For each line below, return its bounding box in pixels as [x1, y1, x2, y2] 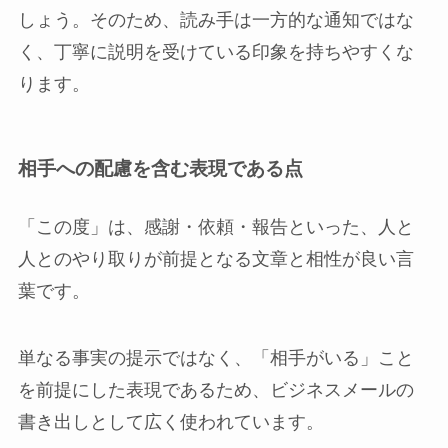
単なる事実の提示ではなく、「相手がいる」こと [17, 348, 414, 369]
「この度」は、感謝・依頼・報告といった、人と [17, 216, 414, 237]
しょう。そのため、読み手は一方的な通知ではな [17, 9, 414, 30]
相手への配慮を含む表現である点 [17, 158, 303, 180]
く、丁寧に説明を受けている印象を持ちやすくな [17, 41, 414, 62]
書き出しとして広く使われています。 [17, 412, 324, 433]
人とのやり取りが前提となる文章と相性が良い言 [17, 248, 414, 269]
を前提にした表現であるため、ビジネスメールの [17, 380, 414, 401]
